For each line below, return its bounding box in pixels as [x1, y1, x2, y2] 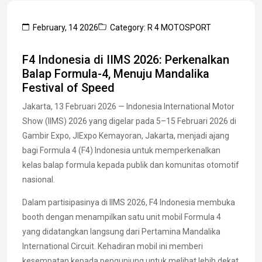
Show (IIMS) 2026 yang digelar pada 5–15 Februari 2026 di [22, 116, 236, 126]
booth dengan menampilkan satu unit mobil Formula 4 [22, 212, 221, 222]
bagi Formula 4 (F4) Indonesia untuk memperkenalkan [22, 145, 220, 155]
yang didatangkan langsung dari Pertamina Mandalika [22, 226, 220, 236]
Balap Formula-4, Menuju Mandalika [22, 66, 209, 81]
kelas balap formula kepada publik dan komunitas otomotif [22, 160, 239, 170]
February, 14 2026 [33, 22, 98, 32]
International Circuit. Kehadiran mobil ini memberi [22, 241, 203, 251]
